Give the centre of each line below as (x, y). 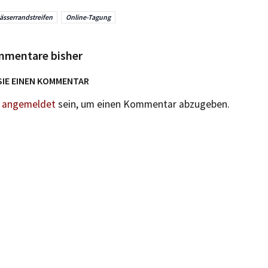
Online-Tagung (88, 17)
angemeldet (29, 104)
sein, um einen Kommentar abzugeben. (143, 104)
